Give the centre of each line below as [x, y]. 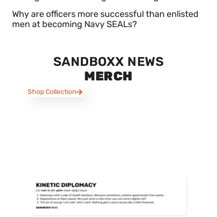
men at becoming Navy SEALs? [75, 24]
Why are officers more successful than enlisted [105, 14]
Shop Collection [52, 92]
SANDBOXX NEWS [108, 62]
